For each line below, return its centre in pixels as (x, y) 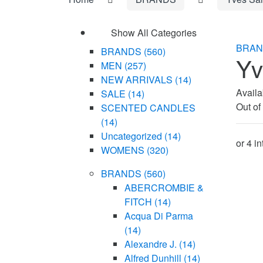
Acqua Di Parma (159, 216)
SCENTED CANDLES (148, 108)
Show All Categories (154, 33)
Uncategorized (132, 136)
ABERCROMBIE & (164, 188)
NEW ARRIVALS (138, 80)
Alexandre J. (151, 244)
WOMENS (124, 150)
